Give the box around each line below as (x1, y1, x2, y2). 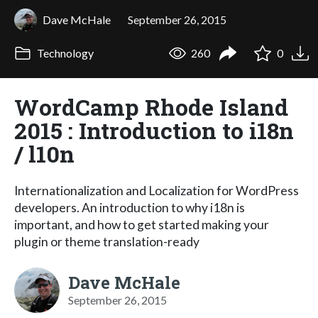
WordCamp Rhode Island (14, 91, 288, 122)
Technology (34, 46, 94, 60)
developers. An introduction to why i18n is (14, 199, 245, 215)
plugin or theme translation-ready (14, 234, 199, 249)
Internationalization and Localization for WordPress (14, 182, 299, 198)
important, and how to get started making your (14, 216, 269, 232)
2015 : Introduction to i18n (14, 114, 294, 146)
